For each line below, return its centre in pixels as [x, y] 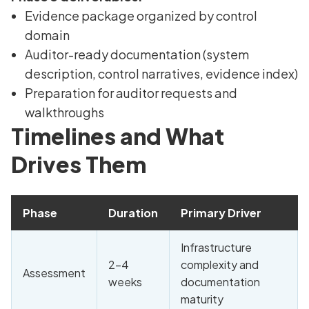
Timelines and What [118, 136]
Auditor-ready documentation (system [137, 54]
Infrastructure [216, 248]
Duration [133, 213]
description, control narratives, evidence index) [161, 74]
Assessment [54, 273]
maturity [202, 299]
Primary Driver [221, 213]
